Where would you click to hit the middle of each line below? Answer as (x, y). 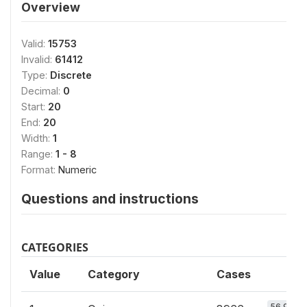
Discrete (71, 75)
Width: (37, 138)
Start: (35, 106)
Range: (38, 153)
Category (114, 274)
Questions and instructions (110, 198)
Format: (40, 169)
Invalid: (38, 59)
